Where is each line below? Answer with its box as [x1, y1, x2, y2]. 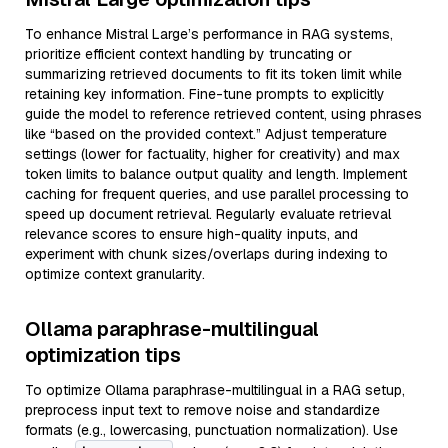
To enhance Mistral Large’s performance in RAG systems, [25, 25, 393, 43]
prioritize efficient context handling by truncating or [25, 45, 352, 63]
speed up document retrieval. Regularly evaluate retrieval [25, 205, 391, 223]
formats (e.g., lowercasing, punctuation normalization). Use [25, 421, 398, 439]
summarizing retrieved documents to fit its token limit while [25, 65, 402, 83]
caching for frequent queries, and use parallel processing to [25, 185, 409, 203]
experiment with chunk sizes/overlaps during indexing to [25, 245, 388, 263]
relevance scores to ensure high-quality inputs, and [25, 225, 358, 243]
